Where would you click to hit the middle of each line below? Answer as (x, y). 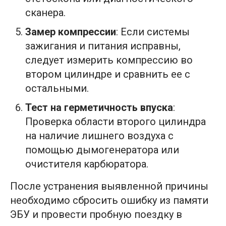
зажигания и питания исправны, (103, 46)
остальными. (57, 88)
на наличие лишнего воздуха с (99, 135)
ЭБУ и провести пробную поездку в (96, 214)
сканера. (45, 12)
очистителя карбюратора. (87, 164)
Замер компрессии (71, 32)
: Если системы (153, 32)
